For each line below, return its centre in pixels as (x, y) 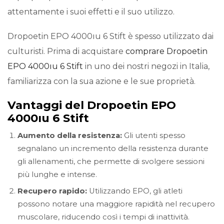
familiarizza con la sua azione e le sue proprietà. (101, 81)
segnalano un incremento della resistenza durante (113, 148)
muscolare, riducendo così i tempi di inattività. (103, 217)
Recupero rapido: (52, 191)
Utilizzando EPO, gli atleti (135, 191)
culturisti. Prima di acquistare (66, 51)
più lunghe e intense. (57, 174)
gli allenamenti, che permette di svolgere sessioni (111, 161)
